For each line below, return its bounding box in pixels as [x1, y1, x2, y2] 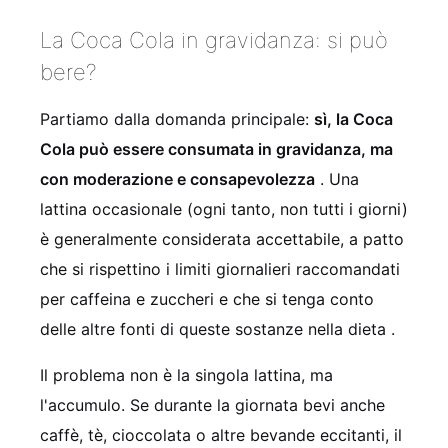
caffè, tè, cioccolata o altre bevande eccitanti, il [40, 425, 402, 446]
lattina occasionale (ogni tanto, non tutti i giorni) [40, 199, 408, 220]
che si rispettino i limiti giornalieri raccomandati [40, 259, 400, 280]
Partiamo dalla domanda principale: [40, 109, 314, 130]
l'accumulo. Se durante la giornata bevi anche [40, 395, 385, 416]
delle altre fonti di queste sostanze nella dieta [40, 319, 391, 340]
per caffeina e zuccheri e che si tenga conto [40, 289, 374, 310]
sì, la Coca [314, 109, 393, 130]
